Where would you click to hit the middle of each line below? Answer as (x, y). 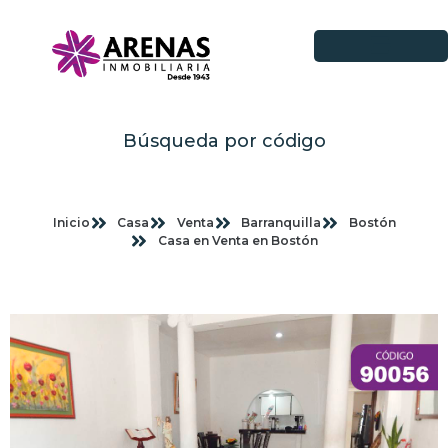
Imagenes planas (224, 277)
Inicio (71, 223)
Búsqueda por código (224, 141)
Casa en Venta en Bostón (237, 241)
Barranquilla (281, 223)
